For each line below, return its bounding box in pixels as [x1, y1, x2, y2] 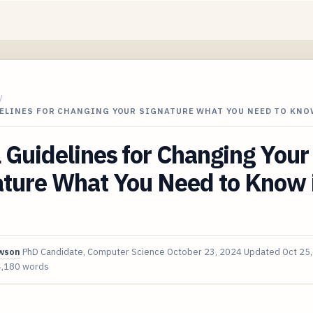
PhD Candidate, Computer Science [22, 245, 165, 258]
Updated [244, 245, 282, 258]
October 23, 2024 [167, 245, 242, 258]
